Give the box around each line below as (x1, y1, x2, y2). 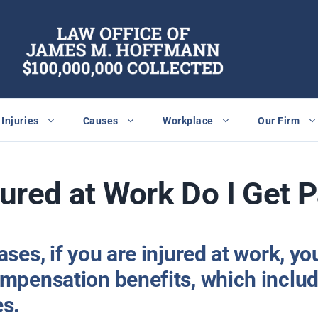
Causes (82, 114, 119, 126)
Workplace (163, 114, 214, 126)
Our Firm (258, 114, 300, 126)
